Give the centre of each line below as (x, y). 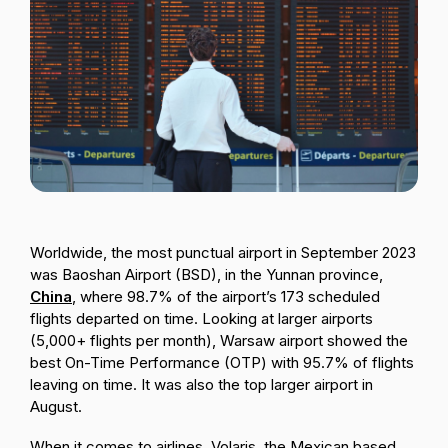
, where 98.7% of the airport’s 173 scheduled (226, 297)
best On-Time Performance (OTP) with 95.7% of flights (222, 363)
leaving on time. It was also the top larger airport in (201, 385)
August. (56, 407)
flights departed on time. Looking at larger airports (201, 319)
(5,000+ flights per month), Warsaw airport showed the (219, 341)
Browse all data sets (108, 113)
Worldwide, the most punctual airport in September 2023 (223, 253)
